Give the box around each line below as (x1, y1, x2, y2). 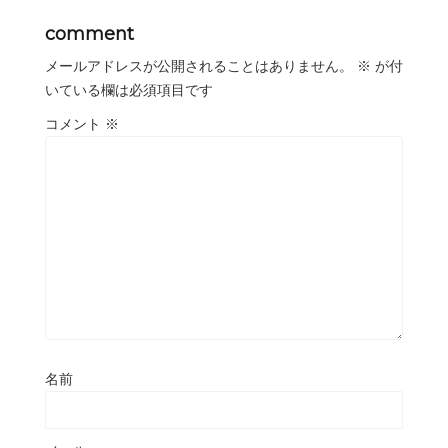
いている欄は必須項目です (45, 81, 213, 98)
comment (45, 22, 134, 45)
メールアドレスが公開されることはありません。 (45, 57, 353, 74)
